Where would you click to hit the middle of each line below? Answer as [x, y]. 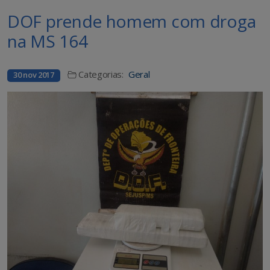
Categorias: [101, 74]
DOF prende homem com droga [132, 21]
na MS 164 [48, 41]
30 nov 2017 [34, 75]
